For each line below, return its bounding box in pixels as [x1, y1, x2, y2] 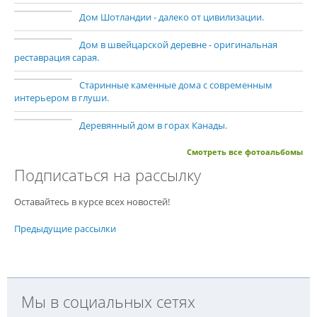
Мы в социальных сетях [21, 290, 195, 312]
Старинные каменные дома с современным [79, 78, 272, 91]
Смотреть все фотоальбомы [187, 146, 303, 157]
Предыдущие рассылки [14, 221, 116, 235]
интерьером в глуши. [14, 91, 109, 104]
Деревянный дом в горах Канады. [79, 118, 227, 132]
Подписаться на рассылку [14, 163, 201, 185]
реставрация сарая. [14, 50, 99, 64]
